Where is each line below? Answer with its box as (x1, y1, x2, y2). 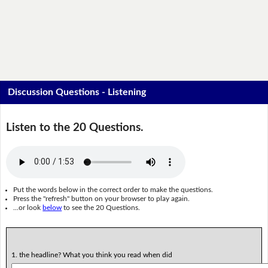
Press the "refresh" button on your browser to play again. (13, 195, 190, 203)
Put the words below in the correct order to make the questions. (13, 186, 214, 194)
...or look (13, 204, 43, 212)
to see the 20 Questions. (62, 204, 141, 212)
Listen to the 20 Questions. (5, 121, 144, 133)
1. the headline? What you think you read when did (11, 251, 172, 258)
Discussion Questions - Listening (8, 87, 147, 98)
